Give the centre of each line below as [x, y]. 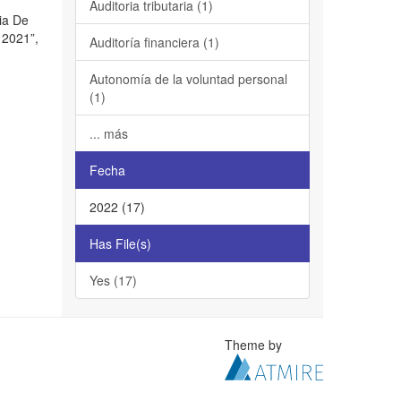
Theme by [256, 345]
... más [108, 133]
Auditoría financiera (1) [154, 42]
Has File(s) [120, 243]
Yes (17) [113, 280]
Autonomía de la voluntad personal [188, 79]
